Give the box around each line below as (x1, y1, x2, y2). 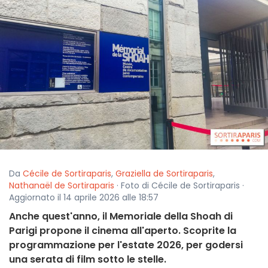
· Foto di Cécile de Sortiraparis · (114, 179, 244, 192)
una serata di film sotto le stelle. (9, 252, 166, 267)
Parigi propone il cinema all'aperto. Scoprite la (9, 224, 236, 238)
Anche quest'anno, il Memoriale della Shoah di (9, 209, 233, 224)
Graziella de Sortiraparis (115, 167, 213, 180)
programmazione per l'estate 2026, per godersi (9, 238, 243, 252)
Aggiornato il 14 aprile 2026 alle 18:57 (9, 191, 159, 204)
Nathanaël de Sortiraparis (9, 179, 114, 192)
